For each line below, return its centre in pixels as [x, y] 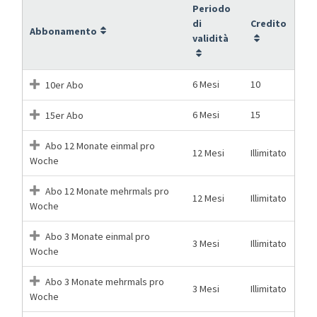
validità [211, 38]
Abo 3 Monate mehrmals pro [104, 281]
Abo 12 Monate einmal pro [99, 145]
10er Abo [63, 85]
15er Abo [63, 115]
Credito [269, 23]
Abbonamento [63, 31]
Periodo [212, 8]
